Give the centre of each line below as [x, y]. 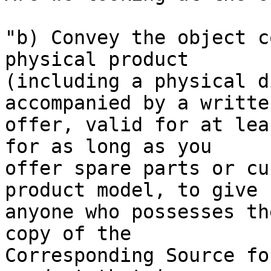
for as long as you [108, 147]
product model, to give [131, 190]
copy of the [68, 234]
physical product [97, 60]
